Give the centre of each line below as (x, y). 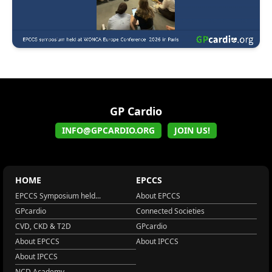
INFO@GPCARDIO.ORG (108, 130)
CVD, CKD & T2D (43, 226)
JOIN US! (192, 130)
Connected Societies (170, 211)
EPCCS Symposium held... (58, 195)
